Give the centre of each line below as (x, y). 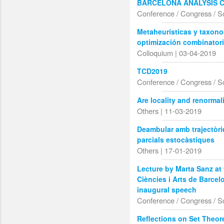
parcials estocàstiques (176, 140)
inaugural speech (167, 190)
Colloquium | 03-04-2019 (177, 53)
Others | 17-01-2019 (169, 150)
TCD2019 (152, 71)
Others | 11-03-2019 (169, 111)
